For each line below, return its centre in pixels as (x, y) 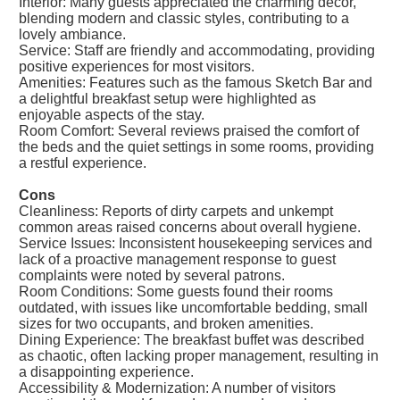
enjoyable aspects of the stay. (112, 115)
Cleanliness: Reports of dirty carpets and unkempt (176, 211)
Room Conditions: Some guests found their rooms (176, 292)
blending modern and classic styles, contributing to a (184, 18)
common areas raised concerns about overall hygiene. (190, 227)
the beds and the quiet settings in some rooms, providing (196, 147)
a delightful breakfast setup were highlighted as (167, 99)
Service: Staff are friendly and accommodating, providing (197, 50)
